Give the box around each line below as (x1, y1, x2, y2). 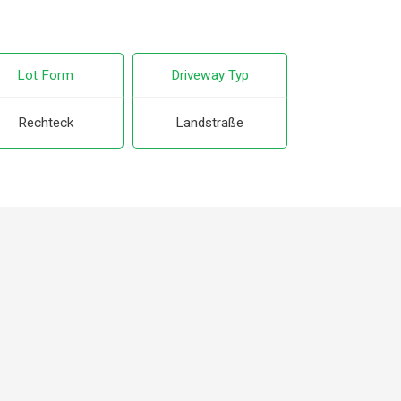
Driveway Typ (170, 66, 249, 83)
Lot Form (17, 66, 74, 83)
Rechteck (17, 114, 73, 131)
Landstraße (175, 114, 244, 131)
